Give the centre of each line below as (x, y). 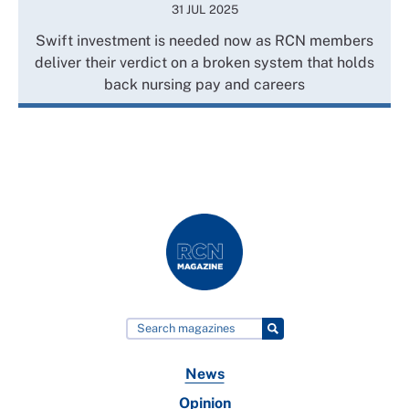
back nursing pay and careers (204, 84)
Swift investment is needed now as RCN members (204, 41)
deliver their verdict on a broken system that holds (204, 63)
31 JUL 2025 (204, 10)
